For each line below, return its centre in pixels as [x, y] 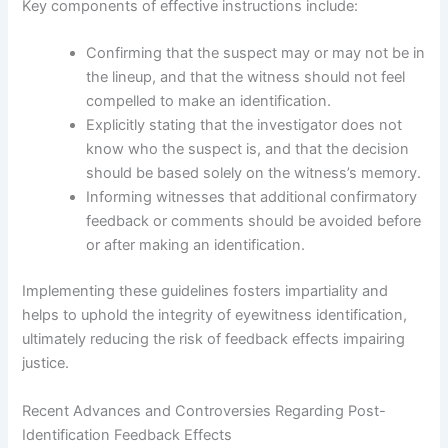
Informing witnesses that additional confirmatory [252, 197]
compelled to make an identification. [209, 101]
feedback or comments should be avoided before [254, 221]
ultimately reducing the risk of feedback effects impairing [214, 339]
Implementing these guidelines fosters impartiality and [205, 291]
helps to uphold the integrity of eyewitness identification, [215, 315]
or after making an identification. [196, 245]
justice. [46, 363]
